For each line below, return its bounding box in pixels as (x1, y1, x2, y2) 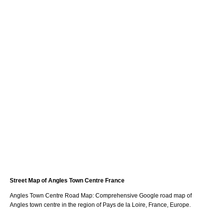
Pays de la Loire (103, 201, 145, 208)
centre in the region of (42, 201, 103, 208)
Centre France (83, 177, 125, 184)
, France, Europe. (145, 201, 191, 208)
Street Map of (10, 177, 48, 184)
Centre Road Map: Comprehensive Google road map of (44, 192, 192, 199)
